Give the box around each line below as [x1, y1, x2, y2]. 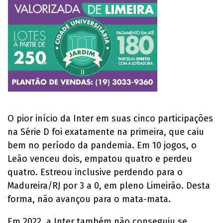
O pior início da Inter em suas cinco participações [7, 112, 213, 124]
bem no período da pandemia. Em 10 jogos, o [7, 139, 197, 151]
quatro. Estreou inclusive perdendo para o [7, 166, 183, 178]
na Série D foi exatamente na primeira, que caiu [7, 126, 204, 137]
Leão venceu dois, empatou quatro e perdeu [7, 153, 192, 164]
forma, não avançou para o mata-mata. [7, 193, 171, 205]
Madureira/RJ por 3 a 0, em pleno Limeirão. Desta [7, 180, 210, 191]
